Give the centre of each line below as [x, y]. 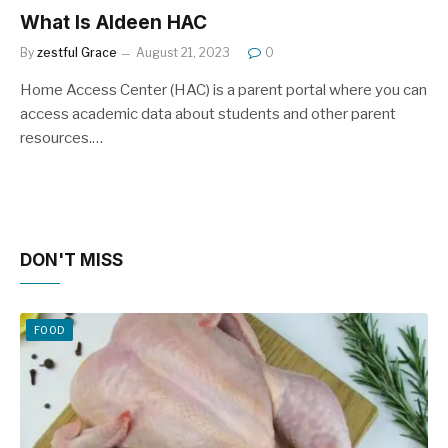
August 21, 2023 [183, 52]
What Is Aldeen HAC [113, 22]
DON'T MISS [71, 259]
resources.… [61, 137]
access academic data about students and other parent [208, 113]
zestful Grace [77, 52]
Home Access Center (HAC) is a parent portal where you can [223, 89]
